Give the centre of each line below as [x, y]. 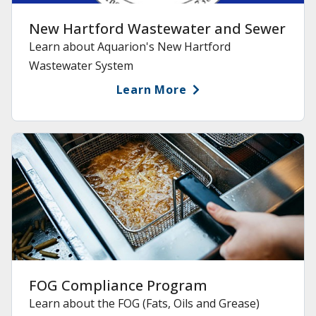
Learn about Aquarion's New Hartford [130, 47]
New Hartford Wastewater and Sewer [157, 29]
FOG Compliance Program [118, 286]
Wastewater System [81, 66]
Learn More [151, 90]
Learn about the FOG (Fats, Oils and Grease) [144, 304]
